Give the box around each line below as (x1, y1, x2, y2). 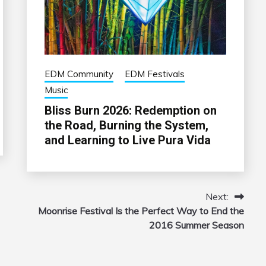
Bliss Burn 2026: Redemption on (44, 103, 217, 118)
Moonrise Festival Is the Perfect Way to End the (37, 205, 244, 217)
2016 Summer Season (148, 219, 244, 232)
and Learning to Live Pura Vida (44, 133, 211, 148)
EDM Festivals (124, 68, 185, 80)
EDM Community (44, 68, 113, 80)
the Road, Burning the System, (44, 118, 208, 133)
